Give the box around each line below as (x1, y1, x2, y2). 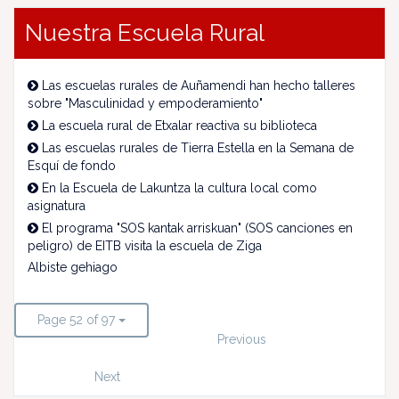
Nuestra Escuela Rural (25, 20, 265, 46)
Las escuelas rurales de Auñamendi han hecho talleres (42, 78, 355, 93)
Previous (216, 332, 266, 346)
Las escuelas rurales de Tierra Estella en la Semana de (42, 141, 354, 155)
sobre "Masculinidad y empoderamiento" (28, 96, 263, 110)
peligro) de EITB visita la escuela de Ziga (28, 239, 262, 253)
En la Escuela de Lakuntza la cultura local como (42, 181, 317, 195)
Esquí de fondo (28, 159, 116, 173)
